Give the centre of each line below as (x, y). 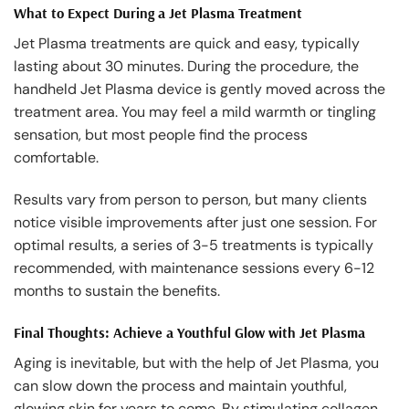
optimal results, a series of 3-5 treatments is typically (194, 246)
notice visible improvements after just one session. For (195, 223)
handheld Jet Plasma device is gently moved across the (199, 89)
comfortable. (56, 158)
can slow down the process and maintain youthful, (180, 385)
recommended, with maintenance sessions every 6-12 (194, 268)
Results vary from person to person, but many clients (190, 200)
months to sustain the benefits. (117, 291)
